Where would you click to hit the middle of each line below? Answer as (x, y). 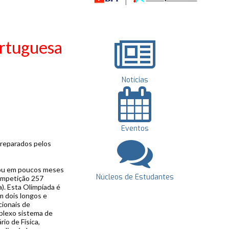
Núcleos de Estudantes (135, 177)
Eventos (135, 129)
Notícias (135, 80)
